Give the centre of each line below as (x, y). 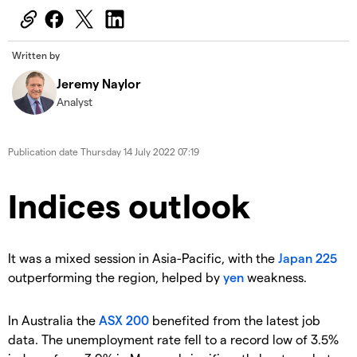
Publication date (44, 152)
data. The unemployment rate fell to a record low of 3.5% (173, 339)
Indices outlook (129, 205)
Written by (36, 55)
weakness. (275, 277)
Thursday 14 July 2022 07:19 (140, 152)
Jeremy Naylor (99, 84)
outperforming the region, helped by (116, 277)
